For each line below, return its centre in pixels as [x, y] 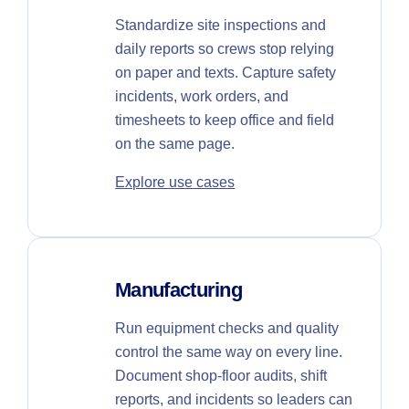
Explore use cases [175, 182]
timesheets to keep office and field [225, 120]
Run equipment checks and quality [227, 328]
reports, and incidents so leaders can [234, 399]
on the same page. [175, 143]
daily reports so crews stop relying [225, 48]
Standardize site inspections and [221, 25]
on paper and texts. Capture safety [226, 72]
